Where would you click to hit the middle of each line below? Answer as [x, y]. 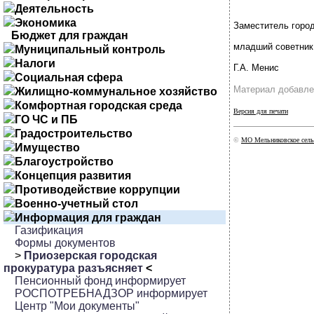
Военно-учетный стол [76, 204]
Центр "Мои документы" [77, 306]
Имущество [47, 148]
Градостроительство [74, 134]
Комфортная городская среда [98, 105]
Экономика [46, 23]
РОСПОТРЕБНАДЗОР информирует [111, 293]
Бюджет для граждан [70, 35]
